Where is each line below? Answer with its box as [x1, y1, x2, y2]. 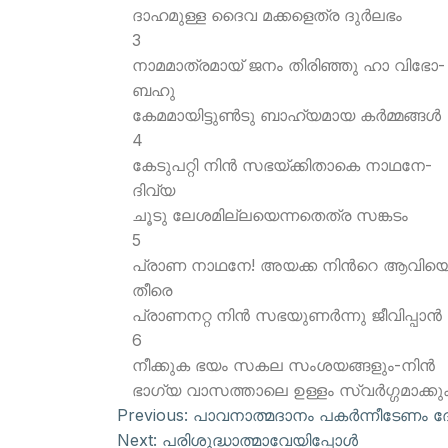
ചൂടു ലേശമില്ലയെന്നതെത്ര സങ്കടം [132, 205, 408, 225]
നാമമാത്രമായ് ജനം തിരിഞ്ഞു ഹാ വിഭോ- [132, 55, 445, 75]
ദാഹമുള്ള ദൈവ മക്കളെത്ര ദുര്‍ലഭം [132, 5, 402, 25]
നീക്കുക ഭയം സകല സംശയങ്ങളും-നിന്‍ [132, 355, 435, 375]
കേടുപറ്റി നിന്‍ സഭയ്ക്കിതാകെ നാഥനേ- [132, 155, 432, 175]
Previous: [117, 405, 188, 425]
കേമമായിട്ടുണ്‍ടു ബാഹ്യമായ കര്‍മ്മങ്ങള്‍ [132, 105, 441, 125]
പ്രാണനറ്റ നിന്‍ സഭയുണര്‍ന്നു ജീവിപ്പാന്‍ [132, 305, 442, 325]
